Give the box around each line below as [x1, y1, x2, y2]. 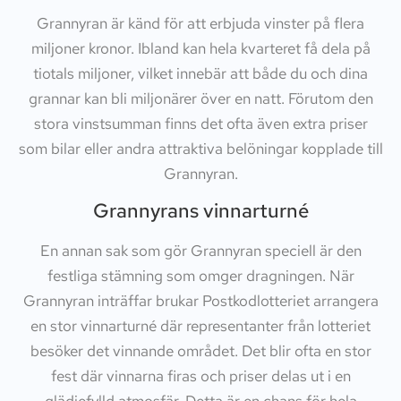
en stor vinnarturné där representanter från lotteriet [30, 316, 371, 337]
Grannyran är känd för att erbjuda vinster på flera [37, 13, 364, 34]
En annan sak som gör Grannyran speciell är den [39, 241, 362, 261]
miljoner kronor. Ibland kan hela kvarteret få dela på [30, 38, 371, 59]
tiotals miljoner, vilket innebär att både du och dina [33, 64, 368, 84]
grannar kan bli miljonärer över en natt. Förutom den [28, 89, 373, 109]
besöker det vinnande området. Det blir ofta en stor [30, 341, 371, 362]
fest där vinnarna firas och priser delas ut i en [50, 366, 351, 387]
